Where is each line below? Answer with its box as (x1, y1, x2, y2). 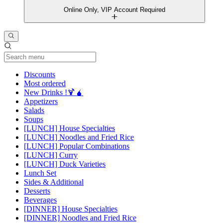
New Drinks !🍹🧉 (24, 88, 83, 97)
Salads (24, 106, 44, 115)
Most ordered (24, 79, 66, 88)
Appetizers (24, 97, 58, 106)
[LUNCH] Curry (24, 151, 78, 160)
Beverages (24, 196, 57, 205)
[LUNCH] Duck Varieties (24, 160, 106, 169)
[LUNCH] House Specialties (24, 124, 115, 133)
